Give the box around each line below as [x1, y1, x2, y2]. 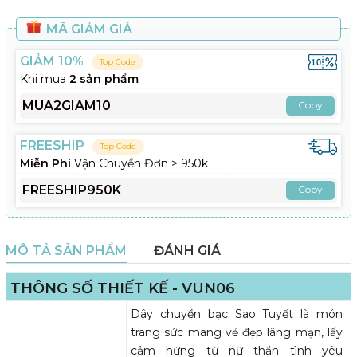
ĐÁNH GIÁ [154, 242, 221, 258]
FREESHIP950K [22, 182, 121, 198]
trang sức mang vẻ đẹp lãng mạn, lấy [131, 324, 343, 339]
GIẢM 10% [20, 53, 84, 69]
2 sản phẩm [69, 71, 139, 86]
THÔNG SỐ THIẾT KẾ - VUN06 [10, 279, 235, 297]
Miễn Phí [20, 155, 74, 171]
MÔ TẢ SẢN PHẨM [6, 242, 127, 258]
